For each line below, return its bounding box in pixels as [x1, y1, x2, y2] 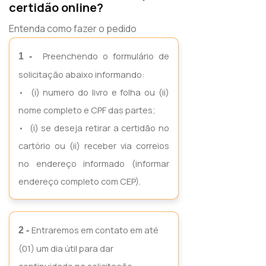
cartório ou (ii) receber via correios [18, 140, 169, 151]
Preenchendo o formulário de [37, 50, 170, 62]
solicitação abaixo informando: [18, 68, 145, 80]
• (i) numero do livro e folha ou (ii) [18, 86, 169, 98]
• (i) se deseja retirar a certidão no [18, 122, 169, 134]
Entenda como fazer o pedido [9, 22, 137, 35]
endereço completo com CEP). [18, 175, 141, 187]
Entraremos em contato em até [31, 224, 159, 236]
